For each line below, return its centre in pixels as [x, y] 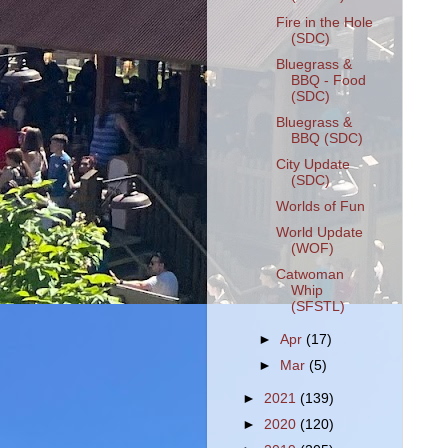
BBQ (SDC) [326, 138]
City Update [312, 164]
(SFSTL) [317, 307]
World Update [319, 233]
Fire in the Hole [324, 22]
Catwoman [309, 275]
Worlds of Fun [320, 206]
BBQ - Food [328, 80]
